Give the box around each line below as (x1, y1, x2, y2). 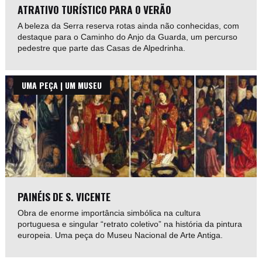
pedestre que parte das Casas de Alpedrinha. (18, 43, 186, 53)
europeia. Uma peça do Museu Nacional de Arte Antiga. (18, 230, 223, 240)
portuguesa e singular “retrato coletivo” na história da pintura (18, 219, 243, 229)
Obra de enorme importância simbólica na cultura (18, 208, 201, 218)
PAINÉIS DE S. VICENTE (18, 188, 111, 204)
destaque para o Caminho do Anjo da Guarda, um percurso (18, 32, 238, 42)
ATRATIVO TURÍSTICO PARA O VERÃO (18, 2, 172, 18)
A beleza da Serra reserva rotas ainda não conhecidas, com (18, 21, 240, 31)
